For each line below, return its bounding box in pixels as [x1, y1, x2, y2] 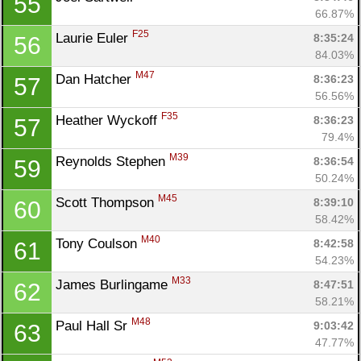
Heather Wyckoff [56, 112, 161, 128]
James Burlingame [56, 276, 172, 293]
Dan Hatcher [56, 71, 135, 87]
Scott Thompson [56, 194, 158, 210]
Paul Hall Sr [56, 317, 131, 334]
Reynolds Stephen [56, 153, 169, 169]
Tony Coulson [56, 235, 141, 251]
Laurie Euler [56, 30, 132, 46]
